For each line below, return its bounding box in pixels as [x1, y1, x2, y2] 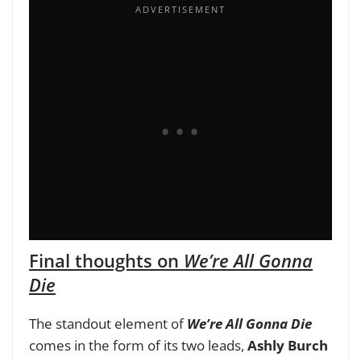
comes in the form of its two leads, [29, 335, 247, 355]
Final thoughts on [29, 247, 184, 272]
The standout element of [29, 313, 187, 333]
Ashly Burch [247, 335, 328, 355]
